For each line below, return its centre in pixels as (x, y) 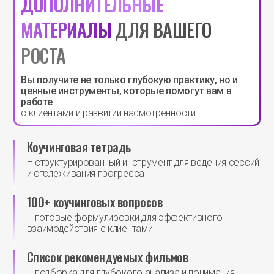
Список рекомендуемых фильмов (107, 257)
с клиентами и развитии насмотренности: (109, 113)
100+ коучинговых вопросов (94, 202)
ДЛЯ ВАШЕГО (161, 29)
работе (37, 102)
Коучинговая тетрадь (79, 146)
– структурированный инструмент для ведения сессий (143, 162)
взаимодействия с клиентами (90, 228)
